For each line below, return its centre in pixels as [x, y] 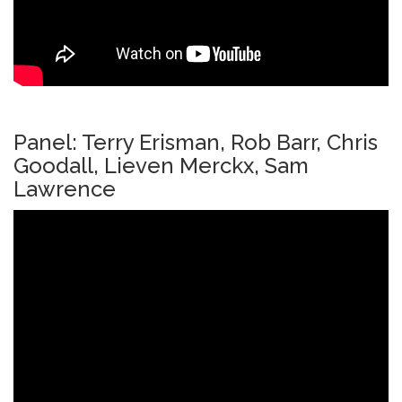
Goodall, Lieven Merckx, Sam [161, 165]
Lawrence [65, 188]
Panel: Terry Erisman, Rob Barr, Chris [196, 142]
